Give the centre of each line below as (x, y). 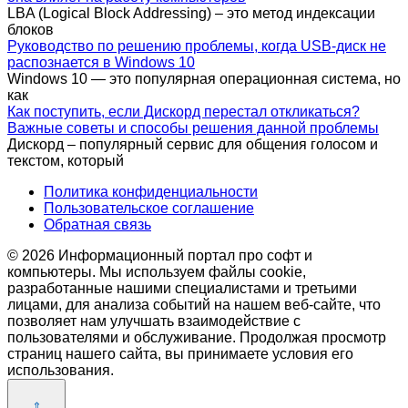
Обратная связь (97, 224)
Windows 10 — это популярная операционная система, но (204, 78)
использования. (61, 370)
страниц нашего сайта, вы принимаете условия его (180, 353)
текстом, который (66, 160)
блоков (31, 29)
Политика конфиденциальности (151, 191)
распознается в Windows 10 (101, 62)
